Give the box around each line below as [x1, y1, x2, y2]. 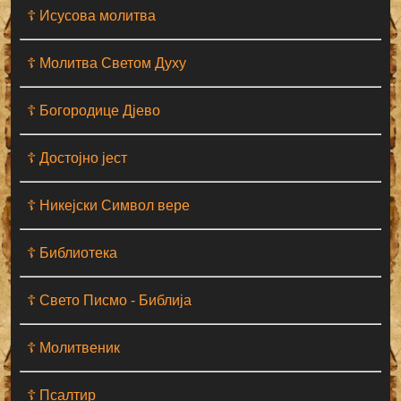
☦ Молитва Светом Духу [27, 55, 187, 72]
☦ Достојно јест [27, 150, 128, 166]
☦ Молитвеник [27, 340, 121, 356]
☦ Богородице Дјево [27, 103, 161, 119]
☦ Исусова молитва [27, 8, 157, 24]
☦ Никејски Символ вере [27, 198, 191, 214]
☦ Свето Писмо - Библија [27, 293, 192, 309]
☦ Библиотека [27, 245, 118, 261]
